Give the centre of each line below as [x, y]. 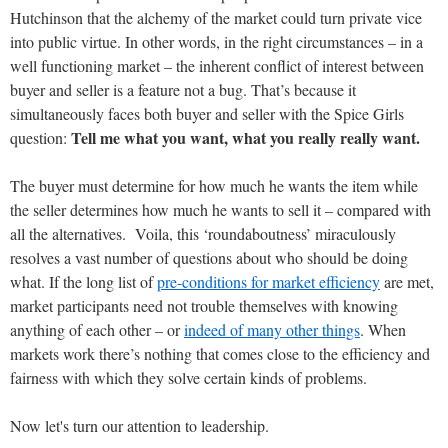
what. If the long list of [83, 281]
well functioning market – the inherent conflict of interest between [217, 65]
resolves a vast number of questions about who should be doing [209, 257]
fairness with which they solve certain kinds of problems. [188, 377]
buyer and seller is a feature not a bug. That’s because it [183, 89]
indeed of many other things [272, 329]
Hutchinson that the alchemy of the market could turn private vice [216, 17]
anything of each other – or [97, 329]
